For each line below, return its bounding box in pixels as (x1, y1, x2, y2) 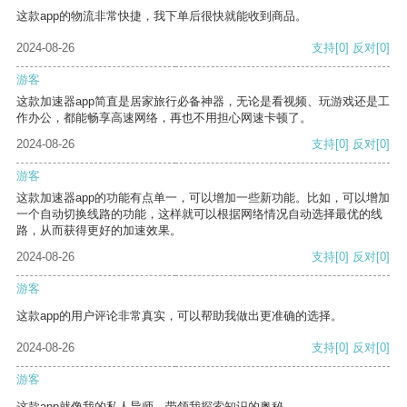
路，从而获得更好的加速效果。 (16, 223, 182, 238)
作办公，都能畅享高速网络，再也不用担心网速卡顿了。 (16, 111, 312, 125)
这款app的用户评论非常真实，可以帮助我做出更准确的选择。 (16, 309, 342, 323)
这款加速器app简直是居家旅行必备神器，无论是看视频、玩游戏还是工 (16, 94, 390, 109)
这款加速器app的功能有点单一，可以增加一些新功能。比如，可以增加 (16, 191, 390, 205)
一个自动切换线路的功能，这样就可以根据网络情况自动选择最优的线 (16, 207, 382, 222)
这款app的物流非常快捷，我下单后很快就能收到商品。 (16, 9, 307, 24)
